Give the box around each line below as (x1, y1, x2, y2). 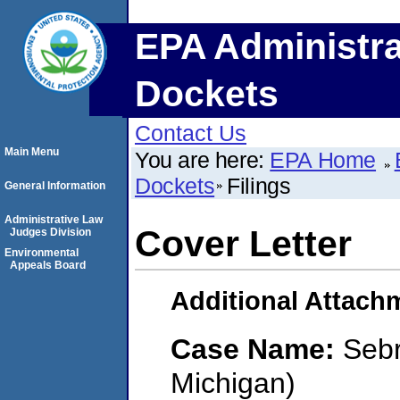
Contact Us (135, 121, 246, 146)
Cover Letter (135, 223, 352, 264)
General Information (4, 179, 105, 192)
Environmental (4, 246, 79, 259)
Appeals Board (10, 259, 86, 271)
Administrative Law (4, 213, 103, 226)
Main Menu (4, 146, 59, 158)
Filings (227, 173, 291, 198)
